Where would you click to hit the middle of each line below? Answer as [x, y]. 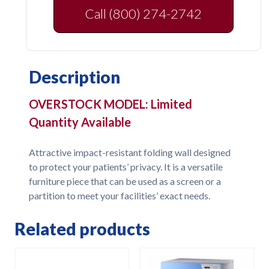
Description [74, 77]
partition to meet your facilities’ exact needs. [119, 196]
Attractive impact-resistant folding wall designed [129, 153]
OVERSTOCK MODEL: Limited [110, 104]
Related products [82, 229]
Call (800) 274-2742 [143, 13]
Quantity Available [80, 122]
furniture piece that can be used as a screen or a [125, 181]
